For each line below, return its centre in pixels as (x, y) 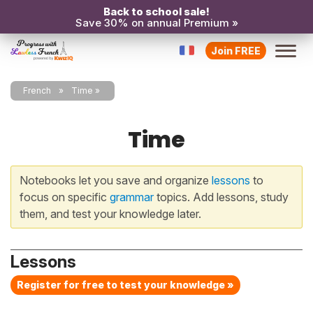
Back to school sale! (156, 12)
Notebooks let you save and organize (116, 180)
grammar (132, 197)
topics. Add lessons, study (221, 197)
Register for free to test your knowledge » (125, 285)
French (37, 90)
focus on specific (65, 197)
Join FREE (236, 50)
